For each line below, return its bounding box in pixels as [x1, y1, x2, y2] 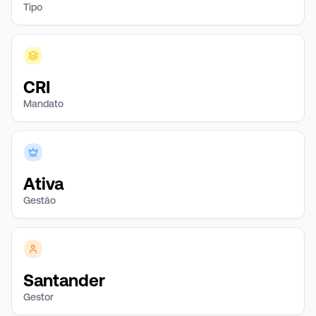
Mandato [23, 98, 63, 109]
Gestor [23, 291, 54, 303]
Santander [23, 271, 105, 290]
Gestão [23, 195, 56, 206]
